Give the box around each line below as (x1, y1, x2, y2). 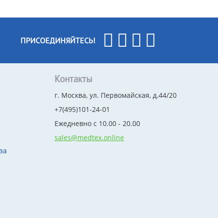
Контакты (54, 73, 93, 85)
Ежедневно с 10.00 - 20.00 (54, 119, 141, 128)
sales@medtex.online (54, 133, 125, 142)
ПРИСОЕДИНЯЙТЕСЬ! (20, 36, 95, 45)
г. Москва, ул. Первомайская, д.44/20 (54, 91, 177, 100)
